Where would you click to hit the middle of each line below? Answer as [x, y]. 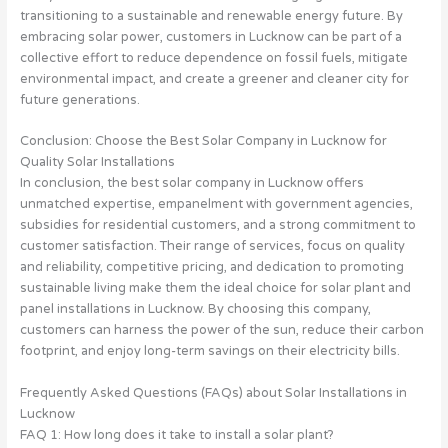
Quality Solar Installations [97, 162]
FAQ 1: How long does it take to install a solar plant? [176, 434]
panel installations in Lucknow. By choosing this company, [195, 309]
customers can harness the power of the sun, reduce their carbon [221, 330]
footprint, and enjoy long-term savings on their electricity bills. [209, 351]
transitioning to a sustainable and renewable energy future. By [211, 15]
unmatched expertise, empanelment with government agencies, [216, 204]
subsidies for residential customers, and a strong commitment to [217, 225]
